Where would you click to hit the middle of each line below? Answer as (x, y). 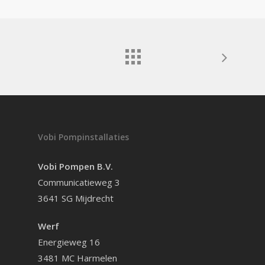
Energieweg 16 (69, 242)
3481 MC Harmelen (77, 258)
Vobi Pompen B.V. (75, 166)
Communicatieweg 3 (79, 182)
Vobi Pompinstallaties (83, 137)
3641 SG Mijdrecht (76, 198)
